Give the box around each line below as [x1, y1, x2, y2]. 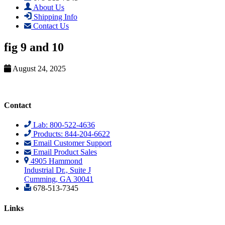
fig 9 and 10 [4, 40, 64, 54]
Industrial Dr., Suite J [24, 166, 91, 175]
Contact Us [31, 21, 69, 30]
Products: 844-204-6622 [31, 130, 110, 139]
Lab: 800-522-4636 [31, 121, 95, 130]
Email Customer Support [31, 139, 111, 148]
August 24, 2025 [11, 64, 66, 73]
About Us [32, 3, 64, 12]
